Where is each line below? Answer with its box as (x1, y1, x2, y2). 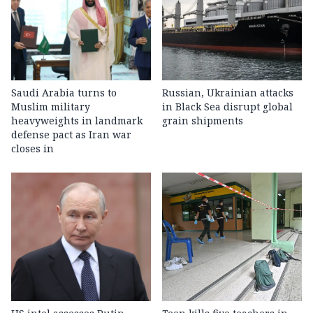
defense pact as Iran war (11, 128, 131, 142)
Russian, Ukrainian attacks (162, 86, 293, 100)
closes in (11, 142, 54, 156)
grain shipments (162, 114, 243, 128)
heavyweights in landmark (11, 114, 143, 128)
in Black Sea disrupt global (162, 100, 293, 114)
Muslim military (11, 100, 90, 114)
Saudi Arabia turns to (11, 86, 117, 100)
